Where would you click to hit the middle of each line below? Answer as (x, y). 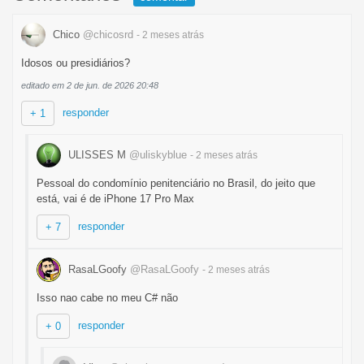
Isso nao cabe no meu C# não (107, 298)
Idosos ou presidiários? (76, 63)
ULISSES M (97, 154)
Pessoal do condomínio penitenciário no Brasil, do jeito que (176, 183)
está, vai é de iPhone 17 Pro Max (115, 199)
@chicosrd (108, 34)
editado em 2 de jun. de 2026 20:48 (90, 85)
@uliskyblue (158, 154)
